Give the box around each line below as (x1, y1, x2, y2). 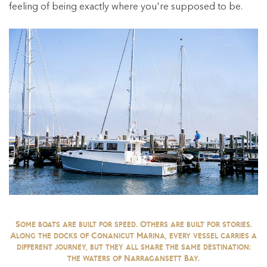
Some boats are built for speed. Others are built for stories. (15, 219, 252, 229)
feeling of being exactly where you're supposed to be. (9, 2, 243, 13)
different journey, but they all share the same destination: (16, 241, 251, 252)
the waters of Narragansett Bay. (67, 253, 200, 263)
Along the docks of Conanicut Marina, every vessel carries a (10, 230, 257, 240)
